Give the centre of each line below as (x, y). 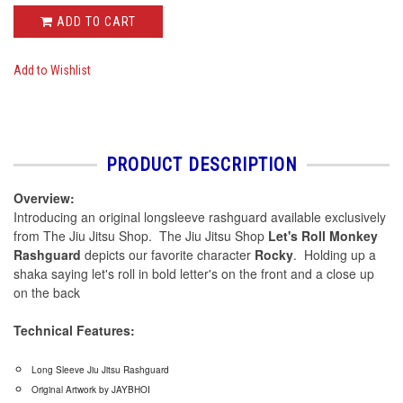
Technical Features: (74, 331)
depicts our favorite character (168, 255)
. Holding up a (335, 255)
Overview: (44, 198)
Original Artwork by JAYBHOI (91, 390)
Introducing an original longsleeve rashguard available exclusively (200, 217)
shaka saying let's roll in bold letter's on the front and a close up (194, 274)
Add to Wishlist (52, 71)
